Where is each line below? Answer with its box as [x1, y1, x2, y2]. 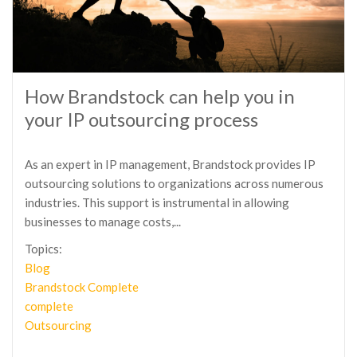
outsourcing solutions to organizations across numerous [25, 176, 324, 190]
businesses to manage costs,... [25, 214, 181, 229]
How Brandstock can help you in [25, 84, 295, 108]
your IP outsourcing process [25, 108, 258, 131]
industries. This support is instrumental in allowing [25, 195, 289, 210]
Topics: [25, 241, 62, 256]
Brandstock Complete [25, 280, 139, 294]
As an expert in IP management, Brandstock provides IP [25, 157, 316, 171]
